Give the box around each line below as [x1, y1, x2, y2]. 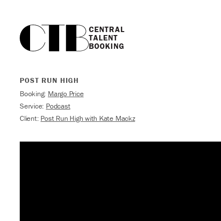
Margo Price [47, 89, 84, 98]
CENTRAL [88, 24, 125, 34]
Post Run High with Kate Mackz [40, 113, 135, 123]
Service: [20, 101, 46, 110]
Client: [20, 113, 41, 123]
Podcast [45, 101, 71, 110]
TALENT [88, 33, 118, 42]
